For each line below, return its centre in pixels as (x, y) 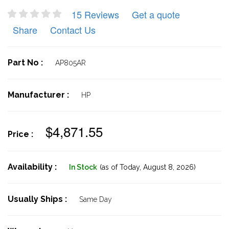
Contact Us (73, 30)
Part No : (26, 63)
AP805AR (71, 63)
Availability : (33, 167)
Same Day (96, 199)
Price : (21, 134)
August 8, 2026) (168, 167)
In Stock (83, 167)
